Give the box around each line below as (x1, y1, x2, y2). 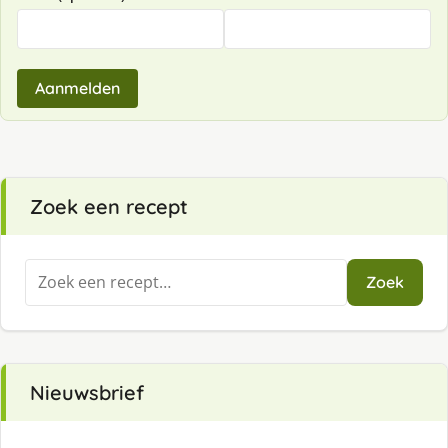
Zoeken (24, 259, 80, 282)
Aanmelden (35, 78, 120, 99)
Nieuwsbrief (30, 380, 144, 406)
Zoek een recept (30, 194, 188, 220)
